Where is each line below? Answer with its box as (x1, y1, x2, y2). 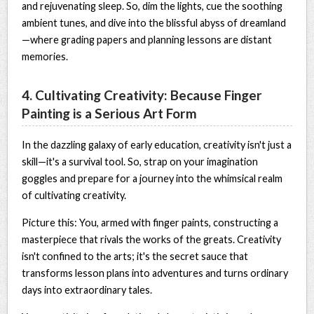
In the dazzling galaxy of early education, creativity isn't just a (22, 138, 292, 151)
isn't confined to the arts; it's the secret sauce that (22, 250, 249, 262)
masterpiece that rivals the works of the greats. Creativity (22, 233, 282, 245)
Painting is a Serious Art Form (22, 104, 198, 121)
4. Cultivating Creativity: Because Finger (22, 86, 263, 103)
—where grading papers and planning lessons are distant (22, 33, 273, 46)
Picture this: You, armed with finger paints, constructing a (22, 216, 279, 228)
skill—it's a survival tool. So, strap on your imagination (22, 155, 259, 168)
